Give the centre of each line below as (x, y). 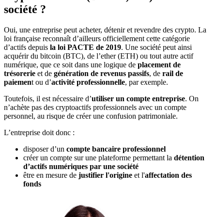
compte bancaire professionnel (116, 149)
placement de (159, 65)
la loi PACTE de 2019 (85, 47)
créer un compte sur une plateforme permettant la (99, 158)
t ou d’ (41, 82)
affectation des (168, 175)
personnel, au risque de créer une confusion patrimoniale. (91, 116)
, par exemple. (147, 82)
